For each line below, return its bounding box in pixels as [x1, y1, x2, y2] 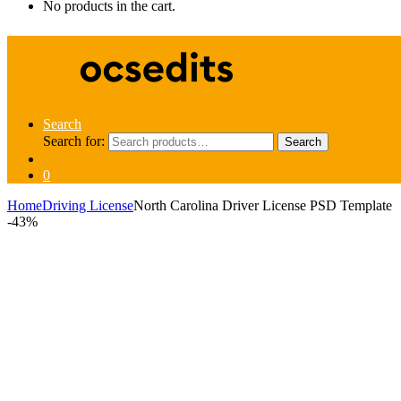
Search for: [43, 133, 105, 149]
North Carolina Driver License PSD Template [133, 198, 392, 213]
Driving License [42, 198, 133, 213]
